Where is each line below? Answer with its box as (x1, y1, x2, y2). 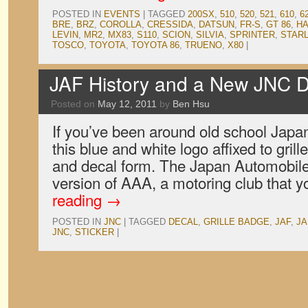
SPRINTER (230, 30, 275, 40)
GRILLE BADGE (203, 217, 269, 227)
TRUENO (185, 40, 222, 50)
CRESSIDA (147, 19, 193, 30)
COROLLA (100, 19, 142, 30)
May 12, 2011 (98, 98, 157, 109)
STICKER (75, 227, 114, 237)
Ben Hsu (173, 98, 210, 109)
